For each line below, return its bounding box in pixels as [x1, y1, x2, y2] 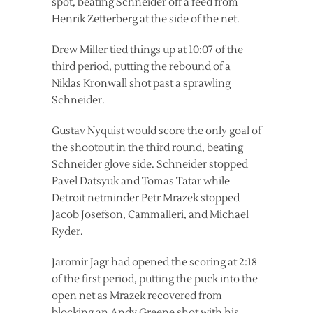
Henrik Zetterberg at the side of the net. [52, 13, 240, 27]
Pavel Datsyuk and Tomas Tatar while [52, 175, 230, 189]
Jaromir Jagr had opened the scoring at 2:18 [52, 256, 257, 270]
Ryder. [52, 225, 83, 239]
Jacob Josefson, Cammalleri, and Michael [52, 208, 249, 222]
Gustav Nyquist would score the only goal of [52, 124, 261, 138]
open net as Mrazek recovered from [52, 289, 222, 303]
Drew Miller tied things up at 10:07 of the [52, 43, 243, 57]
